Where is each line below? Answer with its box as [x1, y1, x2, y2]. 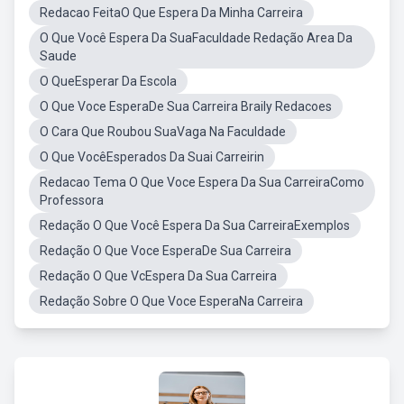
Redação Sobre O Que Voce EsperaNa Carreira [40, 294, 303, 308]
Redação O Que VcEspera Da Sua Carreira [40, 269, 277, 283]
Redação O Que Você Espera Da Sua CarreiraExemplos [40, 218, 350, 233]
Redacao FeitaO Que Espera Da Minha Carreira [40, 5, 303, 20]
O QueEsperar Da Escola [40, 74, 177, 88]
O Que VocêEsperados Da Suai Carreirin [40, 150, 264, 164]
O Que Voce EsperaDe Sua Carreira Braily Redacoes [40, 99, 332, 114]
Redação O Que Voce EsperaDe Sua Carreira [40, 243, 291, 258]
